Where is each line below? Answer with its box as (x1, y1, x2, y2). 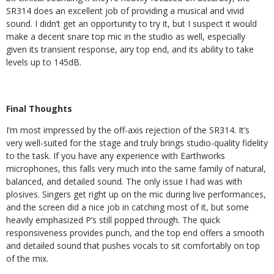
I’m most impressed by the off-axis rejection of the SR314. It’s (6, 124, 250, 136)
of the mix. (6, 253, 48, 264)
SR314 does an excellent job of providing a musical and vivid (6, 5, 244, 17)
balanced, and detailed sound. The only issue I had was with (6, 176, 242, 187)
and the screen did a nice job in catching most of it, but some (6, 201, 249, 213)
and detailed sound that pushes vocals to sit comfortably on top (6, 240, 260, 251)
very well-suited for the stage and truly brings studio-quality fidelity (6, 137, 268, 149)
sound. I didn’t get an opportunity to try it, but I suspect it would (6, 18, 257, 29)
